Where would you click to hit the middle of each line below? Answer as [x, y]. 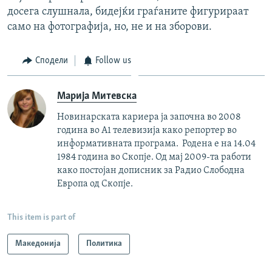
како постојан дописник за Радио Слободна [151, 171]
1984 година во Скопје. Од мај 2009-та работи [154, 158]
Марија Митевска [97, 97]
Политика [104, 244]
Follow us [113, 60]
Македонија [38, 244]
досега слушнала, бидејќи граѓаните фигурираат [128, 12]
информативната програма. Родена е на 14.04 [156, 144]
